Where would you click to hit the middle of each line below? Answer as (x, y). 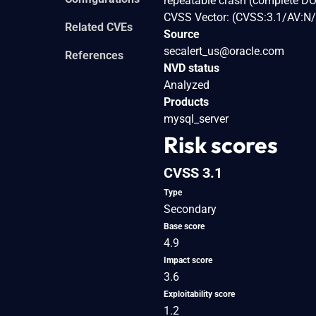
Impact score (188, 260)
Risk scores (221, 144)
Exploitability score (199, 294)
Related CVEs (99, 27)
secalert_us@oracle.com (224, 51)
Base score (184, 226)
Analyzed (187, 85)
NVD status (192, 68)
